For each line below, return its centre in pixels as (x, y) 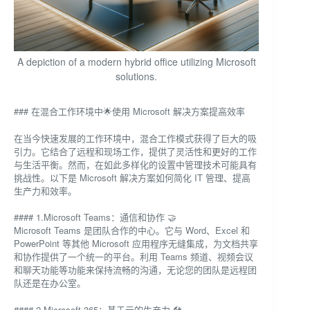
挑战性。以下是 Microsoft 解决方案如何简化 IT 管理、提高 (132, 177)
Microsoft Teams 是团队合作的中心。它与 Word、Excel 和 (132, 230)
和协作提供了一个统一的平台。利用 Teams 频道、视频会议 (134, 257)
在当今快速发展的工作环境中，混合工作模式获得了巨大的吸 (135, 138)
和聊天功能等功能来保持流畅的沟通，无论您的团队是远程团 (135, 270)
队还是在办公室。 (50, 283)
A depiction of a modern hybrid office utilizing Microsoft (136, 62)
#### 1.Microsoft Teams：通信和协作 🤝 (95, 217)
